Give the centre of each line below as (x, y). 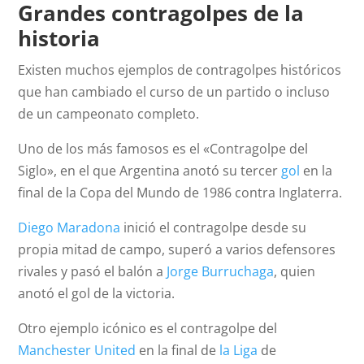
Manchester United (77, 351)
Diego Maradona (69, 228)
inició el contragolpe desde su (214, 228)
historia (59, 39)
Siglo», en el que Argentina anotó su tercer (150, 171)
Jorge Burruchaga (221, 272)
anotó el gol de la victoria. (97, 294)
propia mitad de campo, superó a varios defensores (177, 250)
